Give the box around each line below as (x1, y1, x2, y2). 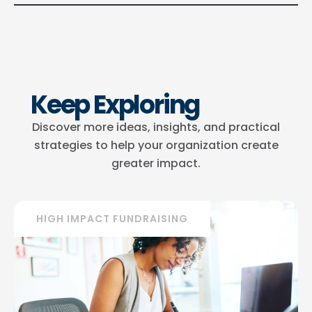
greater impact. (111, 155, 201, 171)
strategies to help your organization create (33, 137, 279, 153)
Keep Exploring (31, 87, 200, 123)
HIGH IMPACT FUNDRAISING (36, 212, 188, 226)
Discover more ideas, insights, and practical (32, 119, 280, 135)
